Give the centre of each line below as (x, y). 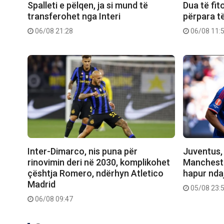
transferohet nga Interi (74, 16)
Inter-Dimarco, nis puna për (82, 151)
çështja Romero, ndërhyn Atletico (95, 173)
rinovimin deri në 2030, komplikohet (99, 162)
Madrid (41, 184)
